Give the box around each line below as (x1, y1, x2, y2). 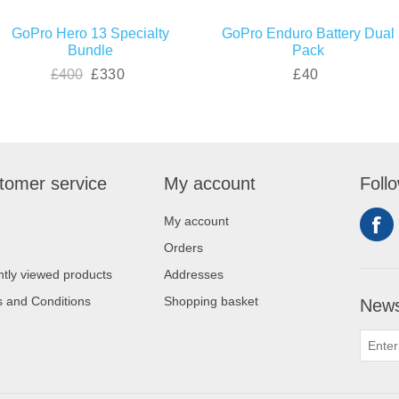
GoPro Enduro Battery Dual (221, 25, 395, 41)
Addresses (164, 266, 224, 281)
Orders (164, 240, 203, 255)
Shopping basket (164, 293, 258, 308)
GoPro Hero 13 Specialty (11, 25, 169, 41)
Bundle (67, 42, 113, 58)
